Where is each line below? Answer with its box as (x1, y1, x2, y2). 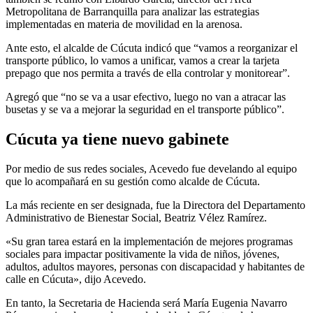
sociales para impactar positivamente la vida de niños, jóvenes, (6, 247, 279, 260)
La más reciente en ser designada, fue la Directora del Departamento (6, 198, 305, 211)
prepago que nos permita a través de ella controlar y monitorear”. (6, 66, 290, 79)
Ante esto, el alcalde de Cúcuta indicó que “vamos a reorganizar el (6, 41, 298, 54)
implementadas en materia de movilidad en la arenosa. (6, 17, 242, 30)
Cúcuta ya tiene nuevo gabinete (6, 129, 229, 148)
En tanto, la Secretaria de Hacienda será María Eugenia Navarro (6, 296, 287, 309)
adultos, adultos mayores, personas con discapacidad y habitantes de (6, 260, 305, 272)
